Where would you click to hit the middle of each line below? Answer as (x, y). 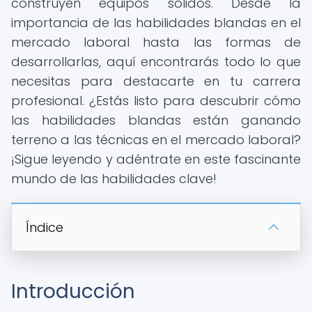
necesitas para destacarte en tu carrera (156, 81)
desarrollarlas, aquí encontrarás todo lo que (156, 62)
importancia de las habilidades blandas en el (156, 23)
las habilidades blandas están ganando (156, 120)
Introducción (73, 291)
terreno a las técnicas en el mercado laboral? (156, 140)
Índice (45, 227)
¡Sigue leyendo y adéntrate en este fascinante (156, 159)
